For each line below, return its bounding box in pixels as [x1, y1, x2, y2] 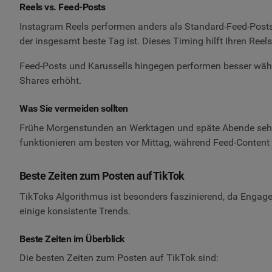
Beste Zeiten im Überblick [19, 233, 125, 245]
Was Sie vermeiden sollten [19, 103, 128, 115]
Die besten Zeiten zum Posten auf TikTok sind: [19, 252, 219, 264]
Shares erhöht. [19, 75, 81, 87]
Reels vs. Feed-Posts [19, 1, 106, 13]
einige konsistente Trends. [19, 205, 131, 217]
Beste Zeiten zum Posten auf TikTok [19, 169, 185, 182]
